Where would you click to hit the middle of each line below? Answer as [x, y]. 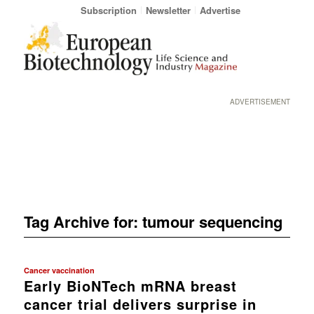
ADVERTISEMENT [260, 102]
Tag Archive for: [83, 221]
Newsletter [168, 10]
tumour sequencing [212, 221]
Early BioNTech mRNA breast [130, 285]
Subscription [108, 10]
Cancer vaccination [59, 270]
